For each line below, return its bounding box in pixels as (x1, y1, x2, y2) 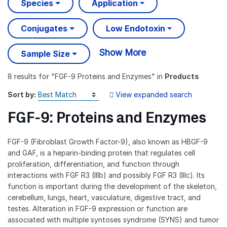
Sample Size (21, 49, 70, 59)
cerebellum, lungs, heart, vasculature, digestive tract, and (8, 193, 201, 202)
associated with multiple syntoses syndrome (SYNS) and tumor (8, 215, 219, 224)
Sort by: (8, 90, 36, 99)
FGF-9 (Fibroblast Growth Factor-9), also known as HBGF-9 (8, 137, 208, 146)
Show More (98, 47, 146, 58)
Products (165, 71, 199, 81)
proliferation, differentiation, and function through (8, 159, 179, 168)
